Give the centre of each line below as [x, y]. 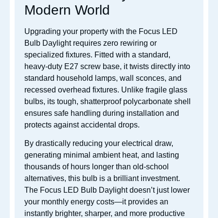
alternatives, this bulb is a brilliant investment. [102, 178]
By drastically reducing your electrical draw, [99, 143]
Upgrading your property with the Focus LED [101, 31]
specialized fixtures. [59, 54]
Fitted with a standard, [132, 54]
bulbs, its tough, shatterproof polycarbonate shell [108, 101]
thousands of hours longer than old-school [97, 166]
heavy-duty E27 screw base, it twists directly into [107, 66]
